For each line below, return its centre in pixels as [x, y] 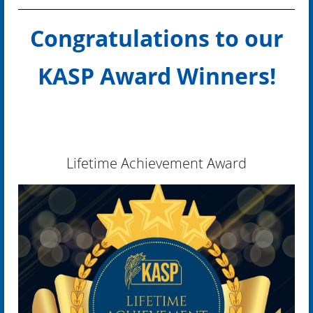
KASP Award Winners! [156, 76]
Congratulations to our [156, 38]
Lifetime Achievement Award [156, 163]
